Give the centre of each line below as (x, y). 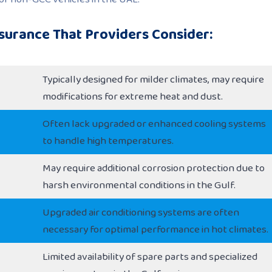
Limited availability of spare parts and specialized (150, 257)
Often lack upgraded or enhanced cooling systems (154, 124)
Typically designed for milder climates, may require (153, 80)
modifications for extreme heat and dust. (133, 97)
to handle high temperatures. (108, 141)
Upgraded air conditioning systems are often (141, 212)
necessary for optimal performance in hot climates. (155, 229)
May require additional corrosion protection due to (154, 168)
